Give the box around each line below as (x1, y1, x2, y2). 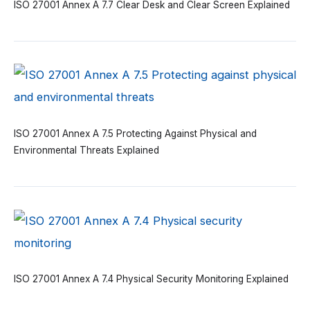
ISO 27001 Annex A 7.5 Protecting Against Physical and (14, 128, 257, 140)
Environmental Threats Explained (14, 145, 159, 156)
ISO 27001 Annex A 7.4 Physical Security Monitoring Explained (14, 273, 289, 285)
